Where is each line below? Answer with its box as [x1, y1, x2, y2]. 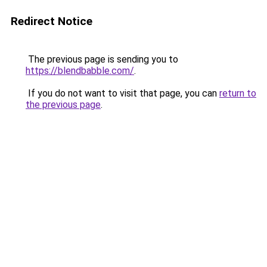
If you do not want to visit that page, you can [26, 88, 219, 99]
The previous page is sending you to [26, 54, 178, 65]
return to [219, 88, 256, 99]
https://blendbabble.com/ [26, 65, 134, 76]
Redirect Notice [11, 14, 92, 28]
